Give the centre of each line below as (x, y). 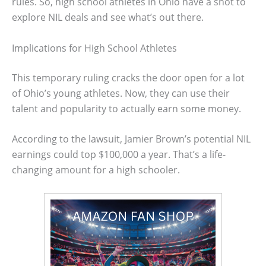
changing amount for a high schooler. (96, 170)
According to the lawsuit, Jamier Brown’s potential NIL (131, 139)
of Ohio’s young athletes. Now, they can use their (121, 93)
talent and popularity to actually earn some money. (126, 108)
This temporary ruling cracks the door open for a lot (128, 77)
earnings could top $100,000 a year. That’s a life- (119, 155)
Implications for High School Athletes (94, 48)
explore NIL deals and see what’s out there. (108, 17)
